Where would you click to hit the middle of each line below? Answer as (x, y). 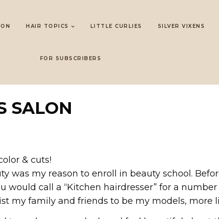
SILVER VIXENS (181, 26)
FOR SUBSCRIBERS (70, 58)
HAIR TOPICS (47, 26)
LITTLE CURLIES (116, 26)
